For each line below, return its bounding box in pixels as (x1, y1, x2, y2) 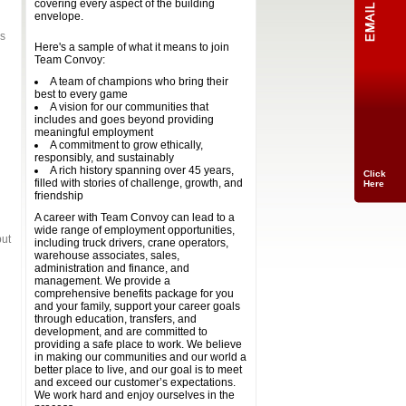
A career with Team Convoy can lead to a (34, 211, 235, 224)
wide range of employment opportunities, (34, 224, 235, 237)
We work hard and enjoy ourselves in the (34, 389, 235, 401)
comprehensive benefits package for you (34, 287, 234, 300)
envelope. (34, 10, 83, 23)
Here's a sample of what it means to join (34, 41, 229, 53)
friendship (34, 189, 86, 202)
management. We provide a (34, 275, 170, 287)
